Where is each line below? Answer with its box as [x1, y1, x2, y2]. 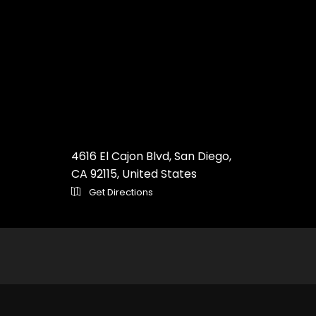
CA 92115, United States [71, 166, 197, 182]
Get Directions [87, 186, 153, 199]
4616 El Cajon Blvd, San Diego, [71, 148, 231, 164]
